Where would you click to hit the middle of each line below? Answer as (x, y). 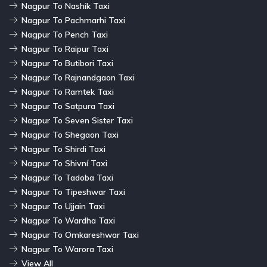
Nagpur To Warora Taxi (67, 249)
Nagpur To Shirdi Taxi (63, 149)
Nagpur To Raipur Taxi (65, 49)
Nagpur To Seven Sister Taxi (77, 120)
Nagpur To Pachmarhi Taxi (73, 20)
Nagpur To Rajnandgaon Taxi (78, 77)
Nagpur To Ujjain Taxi (63, 206)
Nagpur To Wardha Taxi (68, 220)
